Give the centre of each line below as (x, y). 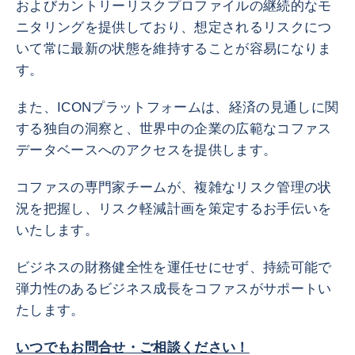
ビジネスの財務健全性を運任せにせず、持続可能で (174, 267)
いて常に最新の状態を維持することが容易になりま (174, 49)
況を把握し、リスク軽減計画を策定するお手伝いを (174, 209)
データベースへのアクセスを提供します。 (147, 150)
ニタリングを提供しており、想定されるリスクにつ (174, 27)
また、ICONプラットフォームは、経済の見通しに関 (177, 107)
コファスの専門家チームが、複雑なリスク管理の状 (174, 187)
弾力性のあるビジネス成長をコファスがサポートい (174, 289)
